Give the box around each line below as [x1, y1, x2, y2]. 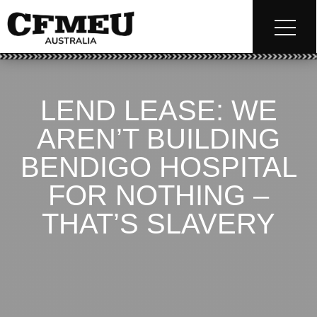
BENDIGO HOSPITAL [20, 151, 297, 183]
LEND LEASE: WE [40, 95, 277, 127]
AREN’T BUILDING [37, 123, 280, 155]
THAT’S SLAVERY [42, 208, 275, 240]
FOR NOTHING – [48, 180, 269, 212]
